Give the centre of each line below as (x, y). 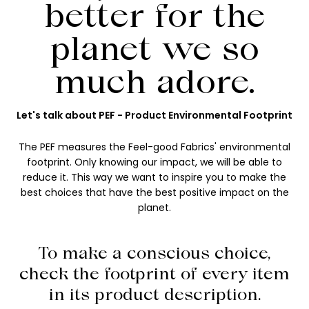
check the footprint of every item (154, 273)
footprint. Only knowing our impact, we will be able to (154, 162)
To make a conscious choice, (154, 252)
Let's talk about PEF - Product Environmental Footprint (154, 115)
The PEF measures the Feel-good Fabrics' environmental (154, 147)
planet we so (154, 48)
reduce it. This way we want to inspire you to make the (154, 177)
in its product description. (154, 294)
